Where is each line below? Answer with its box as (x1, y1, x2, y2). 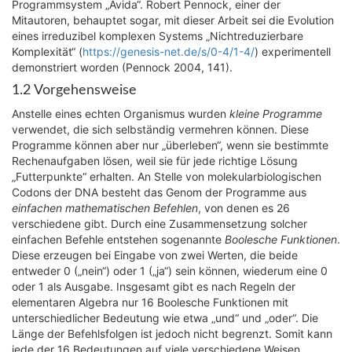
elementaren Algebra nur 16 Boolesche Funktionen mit (12, 295, 288, 309)
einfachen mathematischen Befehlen (12, 201, 198, 214)
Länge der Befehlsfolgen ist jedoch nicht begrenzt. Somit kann (12, 327, 332, 340)
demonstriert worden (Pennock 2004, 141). (12, 60, 233, 74)
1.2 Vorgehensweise (12, 83, 137, 97)
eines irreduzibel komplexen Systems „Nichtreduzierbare (12, 29, 303, 42)
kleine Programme (229, 107, 322, 120)
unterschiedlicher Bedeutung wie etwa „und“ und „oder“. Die (12, 311, 318, 324)
